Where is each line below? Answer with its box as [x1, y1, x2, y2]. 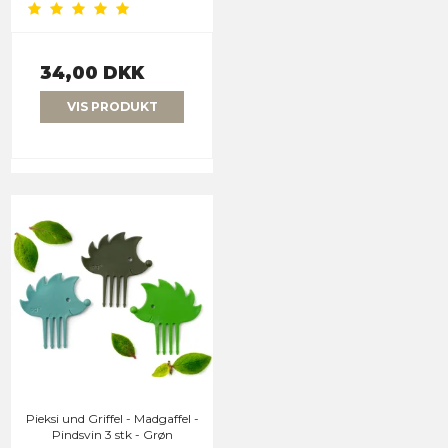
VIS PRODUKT [66, 98, 158, 114]
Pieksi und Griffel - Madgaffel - [25, 410, 199, 426]
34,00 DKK [40, 61, 144, 83]
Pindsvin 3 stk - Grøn [51, 426, 173, 442]
